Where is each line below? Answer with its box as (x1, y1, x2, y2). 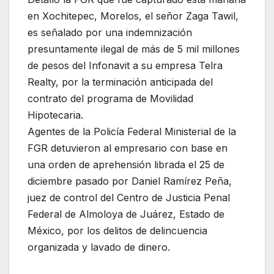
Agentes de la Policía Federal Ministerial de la (28, 125, 236, 138)
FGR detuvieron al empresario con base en (28, 142, 228, 155)
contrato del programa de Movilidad (28, 92, 193, 105)
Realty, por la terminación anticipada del (28, 76, 213, 89)
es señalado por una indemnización (28, 26, 192, 39)
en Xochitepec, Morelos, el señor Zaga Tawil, (28, 10, 239, 23)
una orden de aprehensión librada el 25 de (28, 158, 224, 171)
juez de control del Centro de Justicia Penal (28, 191, 230, 204)
